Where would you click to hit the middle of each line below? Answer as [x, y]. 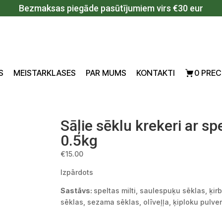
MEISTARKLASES [44, 73]
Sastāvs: [77, 191]
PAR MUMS [106, 73]
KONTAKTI [155, 73]
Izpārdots [77, 172]
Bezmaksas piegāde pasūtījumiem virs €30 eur [111, 8]
